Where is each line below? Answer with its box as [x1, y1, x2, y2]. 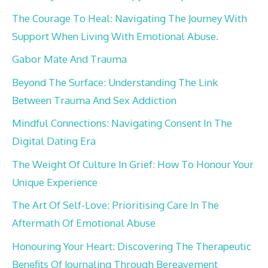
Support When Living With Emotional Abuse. [12, 29, 218, 42]
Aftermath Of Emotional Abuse [12, 217, 156, 230]
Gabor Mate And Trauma [12, 53, 127, 66]
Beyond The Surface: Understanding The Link [12, 75, 218, 89]
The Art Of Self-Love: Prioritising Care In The [12, 199, 219, 212]
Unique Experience [12, 175, 98, 188]
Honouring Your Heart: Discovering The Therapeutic [12, 239, 251, 252]
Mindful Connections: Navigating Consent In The [12, 117, 232, 130]
